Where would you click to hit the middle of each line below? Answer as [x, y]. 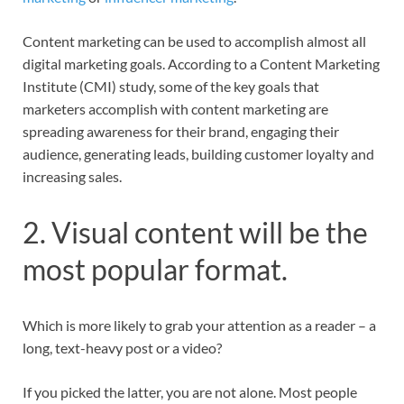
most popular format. [155, 269]
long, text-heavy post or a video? [122, 347]
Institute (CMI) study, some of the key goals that [171, 86]
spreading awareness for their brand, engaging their [181, 131]
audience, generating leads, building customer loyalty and [198, 153]
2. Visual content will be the [195, 232]
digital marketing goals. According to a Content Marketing [201, 63]
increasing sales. [73, 176]
